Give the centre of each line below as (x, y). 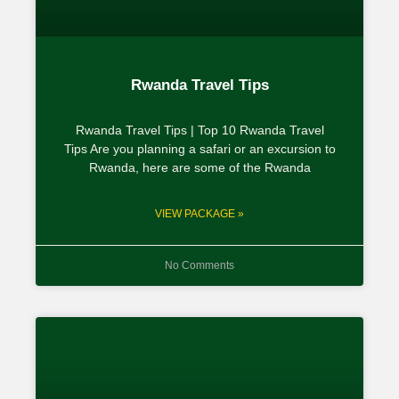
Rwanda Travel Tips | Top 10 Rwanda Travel (199, 130)
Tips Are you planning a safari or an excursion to (199, 148)
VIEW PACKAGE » (199, 213)
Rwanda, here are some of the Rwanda (199, 167)
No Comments (199, 265)
